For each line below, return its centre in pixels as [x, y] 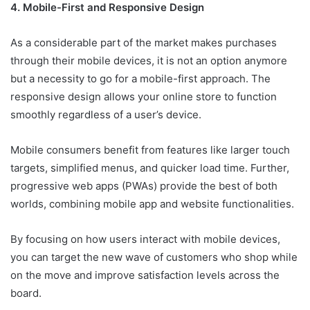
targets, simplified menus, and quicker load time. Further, [150, 168]
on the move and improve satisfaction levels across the [145, 275]
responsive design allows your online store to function [144, 97]
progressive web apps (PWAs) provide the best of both [144, 186]
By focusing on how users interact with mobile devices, [145, 239]
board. [26, 293]
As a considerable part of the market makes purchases [144, 43]
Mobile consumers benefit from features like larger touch [150, 150]
